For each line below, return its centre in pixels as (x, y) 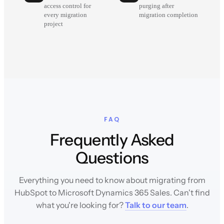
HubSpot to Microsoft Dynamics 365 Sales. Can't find (112, 193)
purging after (156, 6)
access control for (67, 6)
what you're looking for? (80, 205)
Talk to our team (155, 205)
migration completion (168, 15)
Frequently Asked (112, 140)
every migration (65, 15)
